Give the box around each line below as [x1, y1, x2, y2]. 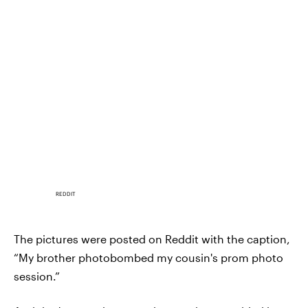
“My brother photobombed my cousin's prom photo [14, 251, 283, 265]
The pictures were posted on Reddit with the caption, [14, 232, 290, 246]
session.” [14, 269, 60, 283]
